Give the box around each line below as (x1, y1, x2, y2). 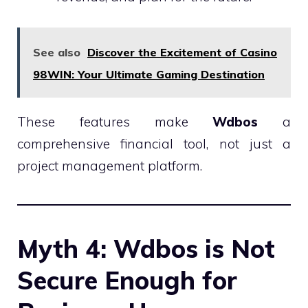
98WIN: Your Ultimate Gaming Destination (33, 67, 265, 81)
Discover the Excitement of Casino (87, 45, 277, 59)
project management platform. (17, 157, 202, 174)
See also (33, 45, 80, 59)
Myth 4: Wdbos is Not (17, 232, 275, 264)
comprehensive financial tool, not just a (17, 135, 291, 152)
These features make (17, 113, 213, 130)
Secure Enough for (17, 264, 237, 296)
